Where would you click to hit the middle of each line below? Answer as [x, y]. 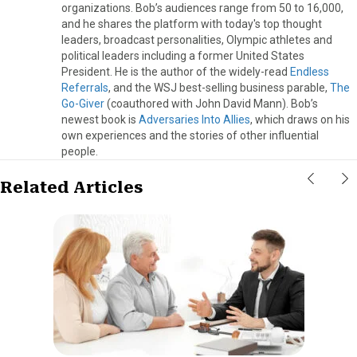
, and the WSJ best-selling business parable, [219, 87]
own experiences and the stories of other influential [190, 135]
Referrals [85, 87]
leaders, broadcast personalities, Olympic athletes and [197, 39]
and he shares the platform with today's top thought [192, 24]
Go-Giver [83, 103]
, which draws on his [300, 119]
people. [80, 151]
